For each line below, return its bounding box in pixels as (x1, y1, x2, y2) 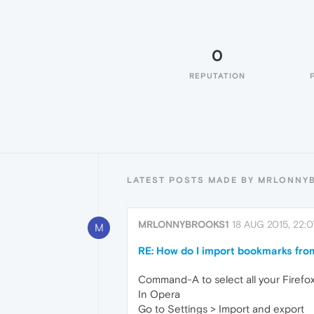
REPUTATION (189, 71, 245, 80)
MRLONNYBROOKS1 (138, 219, 229, 230)
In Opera (138, 288, 180, 300)
